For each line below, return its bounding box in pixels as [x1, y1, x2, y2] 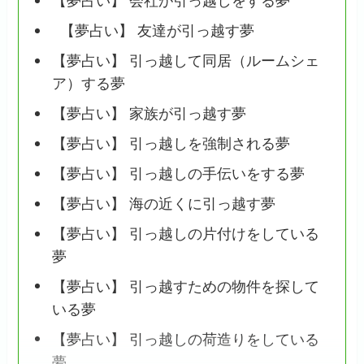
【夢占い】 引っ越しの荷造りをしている [51, 331, 319, 348]
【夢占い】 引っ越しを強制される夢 [51, 136, 290, 153]
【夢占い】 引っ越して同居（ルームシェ [51, 53, 319, 70]
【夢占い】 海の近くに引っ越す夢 [51, 196, 275, 213]
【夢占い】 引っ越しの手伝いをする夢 [51, 166, 305, 183]
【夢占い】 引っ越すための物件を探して [51, 279, 319, 296]
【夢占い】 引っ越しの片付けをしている [51, 226, 319, 243]
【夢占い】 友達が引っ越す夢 [51, 23, 254, 40]
